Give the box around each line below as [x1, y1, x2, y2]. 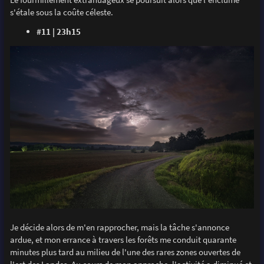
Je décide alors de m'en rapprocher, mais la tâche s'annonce [9, 222, 229, 233]
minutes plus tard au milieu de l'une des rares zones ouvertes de [9, 246, 240, 258]
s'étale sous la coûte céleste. [9, 6, 113, 18]
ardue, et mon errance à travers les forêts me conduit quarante [9, 234, 236, 246]
